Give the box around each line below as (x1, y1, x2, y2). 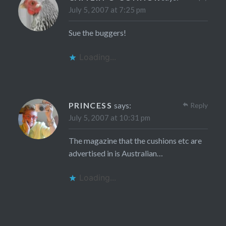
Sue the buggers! (68, 28, 126, 38)
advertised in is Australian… (68, 148, 163, 158)
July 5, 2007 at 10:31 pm (68, 113, 150, 123)
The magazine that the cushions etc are (68, 136, 202, 146)
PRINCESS (68, 100, 112, 110)
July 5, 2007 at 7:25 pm (68, 5, 146, 15)
